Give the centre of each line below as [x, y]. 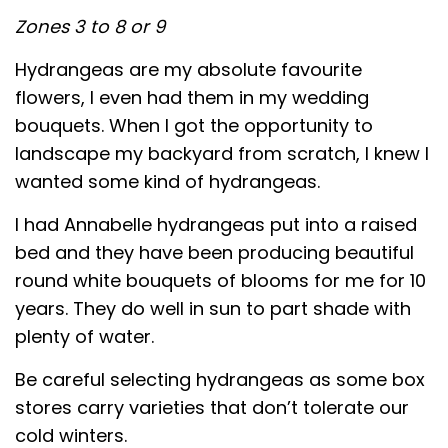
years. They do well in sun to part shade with [213, 308]
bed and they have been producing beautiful [214, 252]
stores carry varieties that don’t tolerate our [212, 407]
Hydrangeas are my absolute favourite [188, 69]
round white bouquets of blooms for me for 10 [220, 280]
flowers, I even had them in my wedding [192, 97]
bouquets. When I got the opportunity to [194, 125]
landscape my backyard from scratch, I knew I [222, 153]
